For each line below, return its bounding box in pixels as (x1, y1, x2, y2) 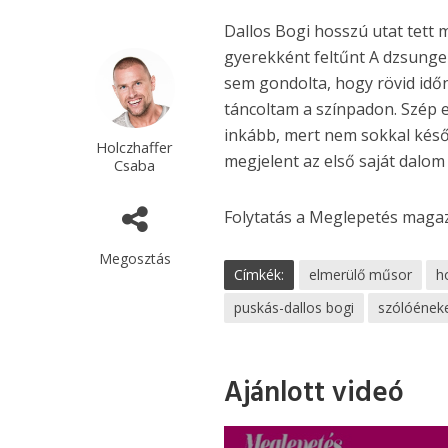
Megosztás (98, 248, 171, 268)
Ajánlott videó (224, 370, 405, 416)
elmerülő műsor (309, 264, 413, 284)
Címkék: (234, 264, 285, 284)
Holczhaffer (96, 136, 174, 157)
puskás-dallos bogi (234, 297, 355, 317)
